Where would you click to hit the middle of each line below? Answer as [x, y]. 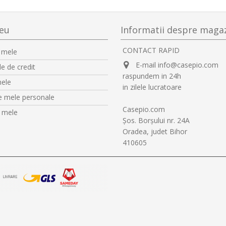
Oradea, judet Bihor [155, 132]
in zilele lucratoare [152, 87]
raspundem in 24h [152, 76]
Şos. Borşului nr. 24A [156, 121]
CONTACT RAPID [151, 50]
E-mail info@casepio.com [177, 65]
